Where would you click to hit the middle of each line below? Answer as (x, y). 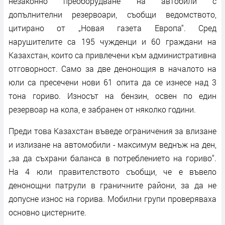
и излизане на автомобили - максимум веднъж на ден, (113, 144)
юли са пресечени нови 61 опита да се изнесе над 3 (113, 82)
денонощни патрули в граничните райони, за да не (113, 185)
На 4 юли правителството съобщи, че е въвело (113, 171)
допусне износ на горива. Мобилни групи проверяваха (113, 198)
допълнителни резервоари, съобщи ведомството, (113, 14)
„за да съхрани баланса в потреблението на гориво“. (113, 158)
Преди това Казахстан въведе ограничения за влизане (113, 131)
